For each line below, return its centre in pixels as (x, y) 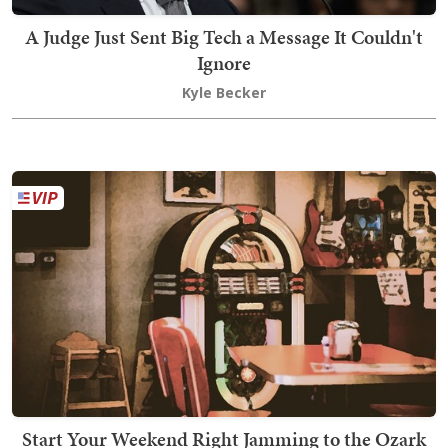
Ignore (224, 63)
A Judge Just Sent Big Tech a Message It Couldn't (224, 37)
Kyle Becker (224, 93)
